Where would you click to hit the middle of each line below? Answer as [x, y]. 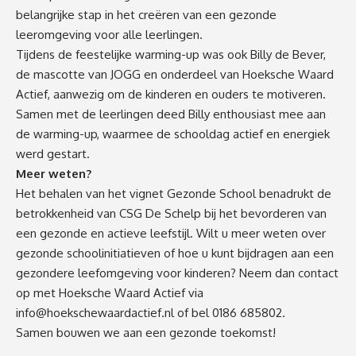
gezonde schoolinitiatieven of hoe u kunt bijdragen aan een [175, 253]
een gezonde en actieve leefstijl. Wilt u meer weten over [171, 233]
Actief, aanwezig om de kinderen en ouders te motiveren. [171, 94]
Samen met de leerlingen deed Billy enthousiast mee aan [171, 114]
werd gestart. [53, 153]
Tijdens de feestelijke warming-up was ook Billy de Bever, [171, 54]
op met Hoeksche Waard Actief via [110, 292]
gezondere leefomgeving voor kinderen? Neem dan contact [177, 273]
